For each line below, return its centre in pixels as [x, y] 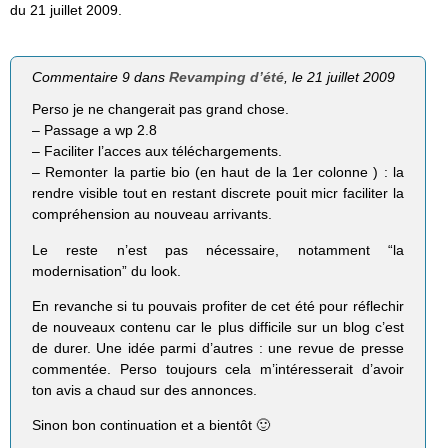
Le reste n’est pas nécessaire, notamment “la [218, 249]
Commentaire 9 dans [101, 77]
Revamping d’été [227, 77]
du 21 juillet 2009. [66, 10]
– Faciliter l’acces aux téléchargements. [157, 151]
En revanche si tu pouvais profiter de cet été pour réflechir [218, 305]
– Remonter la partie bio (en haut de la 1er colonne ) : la [218, 172]
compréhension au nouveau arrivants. [152, 214]
